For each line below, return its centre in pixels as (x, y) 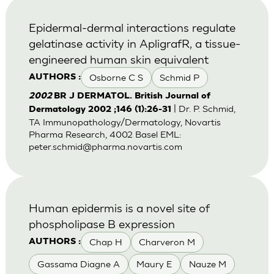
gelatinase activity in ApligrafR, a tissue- (134, 43)
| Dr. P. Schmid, (203, 109)
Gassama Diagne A (78, 264)
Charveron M (167, 242)
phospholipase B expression (102, 223)
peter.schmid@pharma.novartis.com (105, 147)
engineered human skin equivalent (118, 59)
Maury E (154, 264)
